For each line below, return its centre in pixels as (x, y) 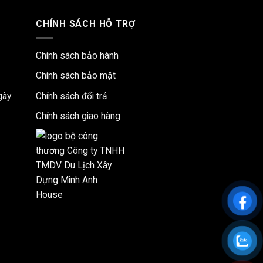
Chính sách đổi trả (72, 96)
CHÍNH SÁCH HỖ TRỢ (86, 23)
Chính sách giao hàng (78, 116)
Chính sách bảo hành (77, 55)
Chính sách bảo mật (76, 76)
